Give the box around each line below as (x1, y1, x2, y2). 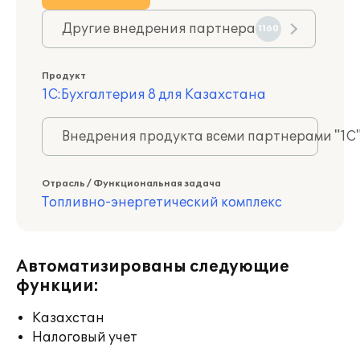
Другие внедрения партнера (62, 21, 256, 37)
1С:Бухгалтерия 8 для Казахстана (42, 87, 266, 103)
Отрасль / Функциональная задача (42, 178, 221, 189)
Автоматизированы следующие (16, 257, 289, 276)
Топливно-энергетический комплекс (42, 194, 282, 211)
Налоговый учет (32, 329, 137, 346)
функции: (16, 276, 99, 296)
